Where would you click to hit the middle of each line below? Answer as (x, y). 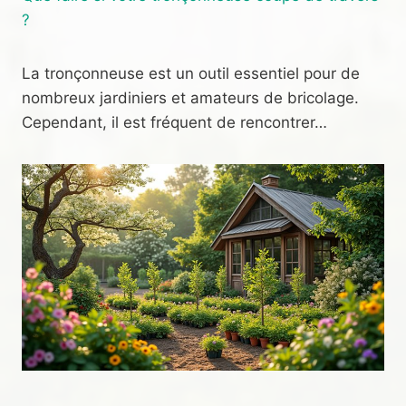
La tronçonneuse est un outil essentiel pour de (191, 73)
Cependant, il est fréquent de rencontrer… (174, 122)
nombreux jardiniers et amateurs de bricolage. (190, 97)
